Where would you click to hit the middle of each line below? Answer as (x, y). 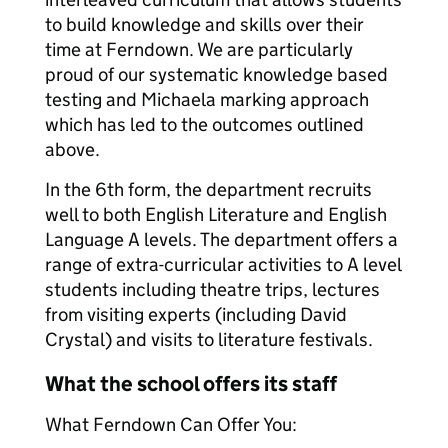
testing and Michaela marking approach (207, 99)
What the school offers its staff (191, 384)
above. (72, 149)
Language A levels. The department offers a (221, 239)
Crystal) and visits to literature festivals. (209, 339)
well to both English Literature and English (216, 214)
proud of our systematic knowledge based (216, 74)
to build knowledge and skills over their (204, 24)
